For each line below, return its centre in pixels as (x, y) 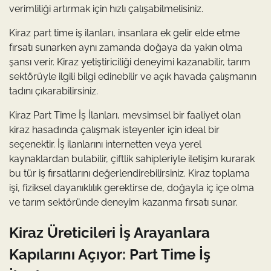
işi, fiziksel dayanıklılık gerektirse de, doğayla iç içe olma (132, 188)
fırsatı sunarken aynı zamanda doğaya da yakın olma (126, 47)
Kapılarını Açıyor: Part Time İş (110, 254)
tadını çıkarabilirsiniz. (54, 91)
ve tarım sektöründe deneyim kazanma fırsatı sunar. (123, 202)
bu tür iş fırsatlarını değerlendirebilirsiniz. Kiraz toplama (129, 173)
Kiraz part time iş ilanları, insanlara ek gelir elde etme (124, 33)
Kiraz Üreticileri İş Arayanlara (109, 232)
